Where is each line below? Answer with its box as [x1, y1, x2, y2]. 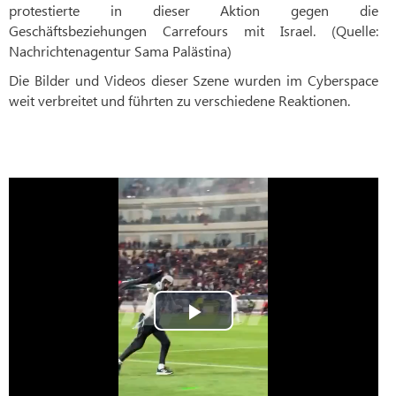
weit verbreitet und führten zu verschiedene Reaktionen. [9, 91, 350, 110]
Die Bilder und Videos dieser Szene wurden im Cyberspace [9, 71, 378, 90]
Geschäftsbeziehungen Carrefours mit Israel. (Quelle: [9, 21, 378, 41]
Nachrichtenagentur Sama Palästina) [9, 42, 232, 61]
